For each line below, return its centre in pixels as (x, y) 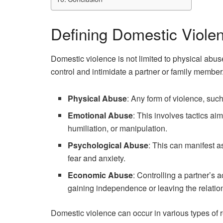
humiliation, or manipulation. (118, 128)
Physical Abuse (98, 98)
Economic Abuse (101, 175)
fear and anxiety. (97, 158)
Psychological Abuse (108, 145)
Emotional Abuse (101, 115)
